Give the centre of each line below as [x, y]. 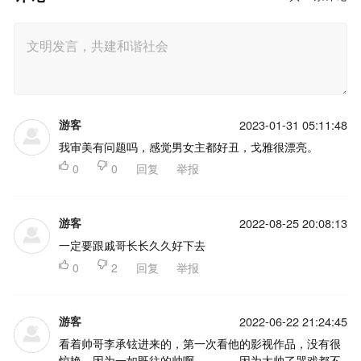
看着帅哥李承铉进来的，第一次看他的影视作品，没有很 [199, 344]
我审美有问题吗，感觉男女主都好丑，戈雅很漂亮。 [188, 146]
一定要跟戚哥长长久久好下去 [132, 245]
